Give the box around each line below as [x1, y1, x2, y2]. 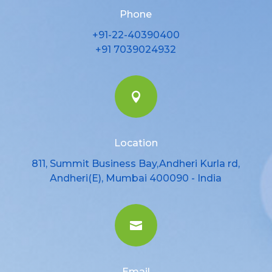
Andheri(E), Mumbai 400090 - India [50, 172, 222, 185]
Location [114, 137, 158, 149]
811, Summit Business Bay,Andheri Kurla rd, [32, 158, 240, 170]
